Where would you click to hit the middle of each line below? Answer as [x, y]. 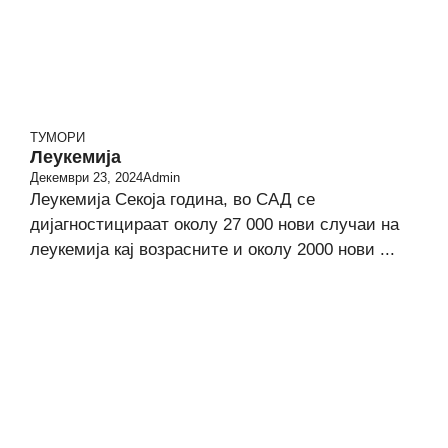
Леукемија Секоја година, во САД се [172, 199]
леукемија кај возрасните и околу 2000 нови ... [212, 249]
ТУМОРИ [57, 137]
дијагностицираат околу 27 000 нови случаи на [214, 224]
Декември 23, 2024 [86, 177]
